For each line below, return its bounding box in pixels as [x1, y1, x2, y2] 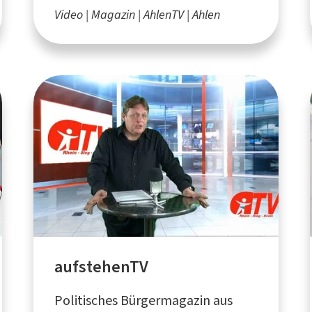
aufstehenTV [54, 255, 149, 278]
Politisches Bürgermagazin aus [54, 290, 233, 310]
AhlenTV [143, 6, 185, 23]
